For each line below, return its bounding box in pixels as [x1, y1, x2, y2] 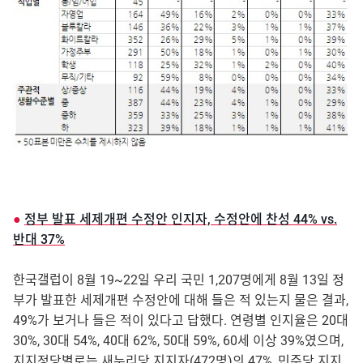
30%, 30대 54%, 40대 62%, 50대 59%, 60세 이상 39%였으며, [13, 332, 344, 348]
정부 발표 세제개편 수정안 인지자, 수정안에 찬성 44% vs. [24, 211, 337, 227]
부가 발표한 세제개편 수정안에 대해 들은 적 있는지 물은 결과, [13, 292, 348, 308]
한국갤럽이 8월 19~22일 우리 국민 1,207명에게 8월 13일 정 [13, 271, 344, 288]
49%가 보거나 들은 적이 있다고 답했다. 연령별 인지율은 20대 [13, 312, 348, 328]
